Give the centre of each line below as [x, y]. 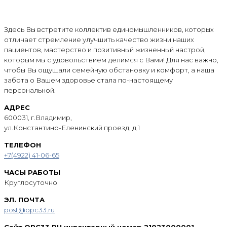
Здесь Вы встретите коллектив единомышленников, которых [109, 29]
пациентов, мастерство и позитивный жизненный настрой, [105, 50]
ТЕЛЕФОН [23, 145]
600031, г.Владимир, [38, 118]
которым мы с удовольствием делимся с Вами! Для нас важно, [111, 60]
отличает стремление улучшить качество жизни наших [99, 40]
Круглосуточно [31, 182]
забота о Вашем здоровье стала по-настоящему [88, 80]
